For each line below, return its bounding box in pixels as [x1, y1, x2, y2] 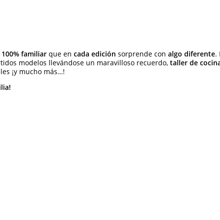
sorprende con [116, 50, 168, 59]
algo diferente [168, 50, 215, 59]
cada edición [74, 50, 116, 59]
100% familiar [1, 50, 47, 59]
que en [47, 50, 74, 59]
